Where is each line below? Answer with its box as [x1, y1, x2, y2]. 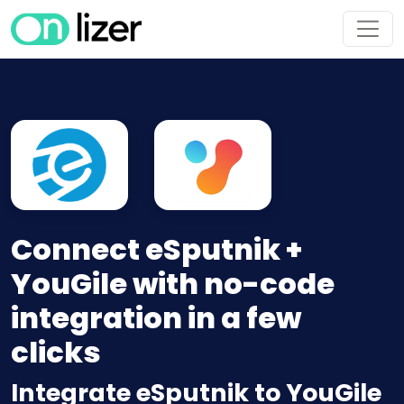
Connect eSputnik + [11, 229, 302, 271]
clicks [11, 332, 101, 373]
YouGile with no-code [11, 263, 335, 305]
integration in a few [11, 298, 301, 339]
